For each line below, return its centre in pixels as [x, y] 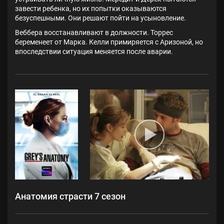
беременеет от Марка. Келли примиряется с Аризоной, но [109, 42]
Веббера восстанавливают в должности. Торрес [94, 33]
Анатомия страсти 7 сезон [70, 196]
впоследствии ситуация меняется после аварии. [94, 52]
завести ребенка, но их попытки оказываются [91, 9]
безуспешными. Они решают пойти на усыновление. [100, 18]
